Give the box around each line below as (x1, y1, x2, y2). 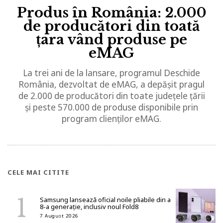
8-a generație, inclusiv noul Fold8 (40, 202, 138, 211)
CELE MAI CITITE (7, 168, 69, 177)
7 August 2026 (40, 213, 79, 219)
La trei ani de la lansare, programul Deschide (23, 67, 200, 79)
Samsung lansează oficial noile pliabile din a (40, 195, 171, 204)
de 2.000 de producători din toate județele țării (18, 90, 205, 102)
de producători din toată (23, 18, 200, 34)
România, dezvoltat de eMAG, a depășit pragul (18, 79, 205, 90)
